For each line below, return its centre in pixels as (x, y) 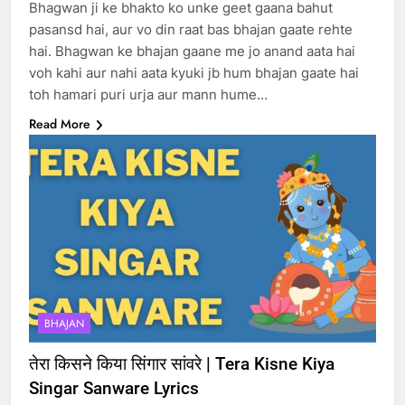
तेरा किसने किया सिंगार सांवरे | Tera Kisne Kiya (182, 364)
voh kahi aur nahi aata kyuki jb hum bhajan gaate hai (194, 72)
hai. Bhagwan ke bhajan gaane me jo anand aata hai (192, 51)
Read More (60, 123)
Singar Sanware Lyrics (114, 389)
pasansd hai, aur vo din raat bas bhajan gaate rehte (191, 29)
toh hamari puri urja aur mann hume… (148, 94)
